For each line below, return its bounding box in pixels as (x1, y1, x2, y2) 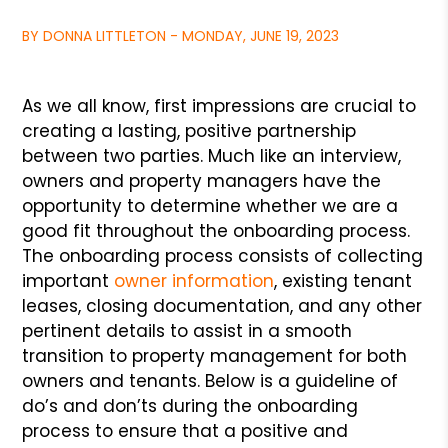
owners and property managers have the (22, 169, 382, 193)
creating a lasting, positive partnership (22, 119, 357, 143)
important (22, 269, 115, 293)
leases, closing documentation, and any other (22, 294, 423, 318)
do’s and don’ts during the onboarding (22, 394, 359, 418)
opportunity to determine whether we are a (22, 194, 399, 218)
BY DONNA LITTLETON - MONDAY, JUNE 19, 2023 (22, 26, 340, 46)
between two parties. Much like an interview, (22, 144, 402, 168)
